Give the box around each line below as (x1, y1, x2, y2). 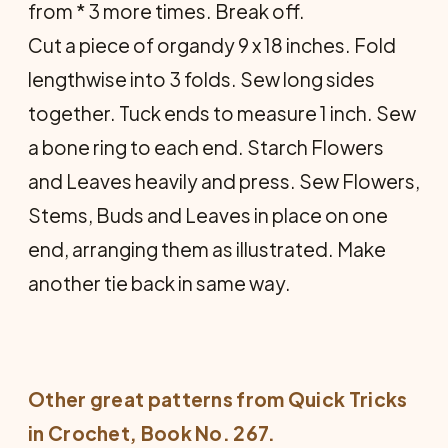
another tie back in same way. (28, 271, 291, 295)
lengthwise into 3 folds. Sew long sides (28, 67, 375, 91)
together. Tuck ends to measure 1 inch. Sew (28, 101, 416, 125)
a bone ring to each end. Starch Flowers (28, 135, 384, 159)
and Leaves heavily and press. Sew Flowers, (28, 169, 420, 193)
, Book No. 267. (130, 421, 276, 445)
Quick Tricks (287, 387, 408, 411)
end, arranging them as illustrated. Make (28, 237, 386, 261)
